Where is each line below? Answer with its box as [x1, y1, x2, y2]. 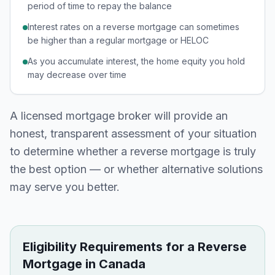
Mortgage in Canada [23, 257, 145, 271]
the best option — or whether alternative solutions [10, 163, 263, 176]
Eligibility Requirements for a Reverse [23, 239, 247, 254]
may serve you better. [10, 180, 120, 193]
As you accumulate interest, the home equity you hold [28, 56, 245, 66]
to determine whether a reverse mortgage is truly [10, 145, 256, 158]
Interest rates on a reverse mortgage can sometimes [28, 21, 239, 32]
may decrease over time [28, 69, 126, 80]
